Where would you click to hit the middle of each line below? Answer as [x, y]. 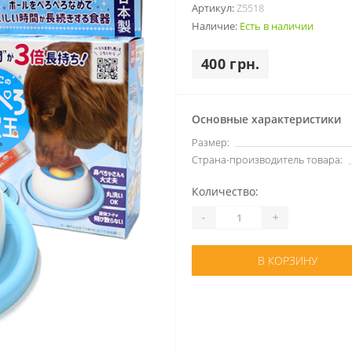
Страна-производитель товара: [267, 159]
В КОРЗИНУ [287, 260]
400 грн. [231, 63]
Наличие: [216, 26]
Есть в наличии [277, 26]
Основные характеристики [266, 119]
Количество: [225, 191]
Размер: [211, 142]
